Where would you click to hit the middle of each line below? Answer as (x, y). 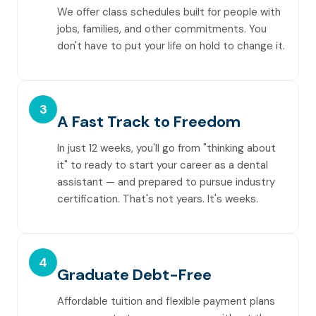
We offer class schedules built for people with (169, 12)
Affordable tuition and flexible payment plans (166, 301)
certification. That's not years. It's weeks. (158, 199)
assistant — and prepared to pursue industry (166, 182)
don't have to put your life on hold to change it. (171, 46)
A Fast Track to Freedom (149, 122)
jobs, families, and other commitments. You (162, 29)
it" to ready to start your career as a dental (163, 165)
